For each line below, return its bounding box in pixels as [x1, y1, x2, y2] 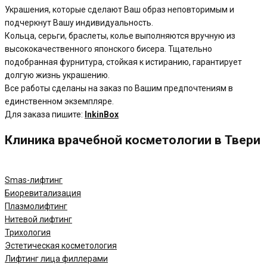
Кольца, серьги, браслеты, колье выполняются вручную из [5, 31, 235, 41]
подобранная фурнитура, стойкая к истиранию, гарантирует [5, 57, 242, 67]
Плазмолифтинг [5, 201, 67, 211]
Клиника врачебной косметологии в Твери [5, 133, 260, 148]
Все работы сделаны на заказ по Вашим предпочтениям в [5, 83, 233, 94]
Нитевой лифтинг [5, 214, 72, 224]
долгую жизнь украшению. [5, 70, 110, 80]
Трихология [5, 227, 51, 237]
